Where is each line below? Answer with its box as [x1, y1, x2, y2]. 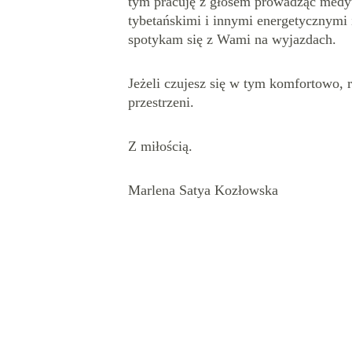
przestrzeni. [128, 94, 199, 110]
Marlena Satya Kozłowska [128, 182, 279, 198]
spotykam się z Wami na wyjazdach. [128, 31, 341, 47]
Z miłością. [128, 138, 197, 154]
